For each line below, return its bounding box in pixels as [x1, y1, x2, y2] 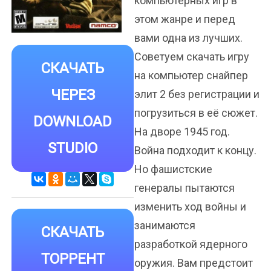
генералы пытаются [134, 181, 235, 194]
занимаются [134, 219, 195, 232]
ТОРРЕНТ [41, 250, 105, 267]
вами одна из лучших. [134, 31, 243, 44]
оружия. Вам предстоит [134, 256, 253, 269]
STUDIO [48, 139, 97, 157]
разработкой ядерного [134, 238, 247, 250]
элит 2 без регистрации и [134, 88, 260, 100]
